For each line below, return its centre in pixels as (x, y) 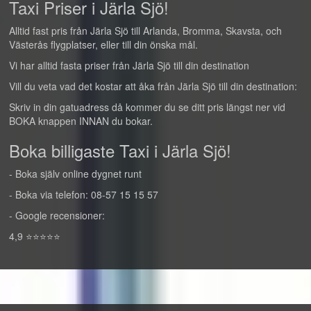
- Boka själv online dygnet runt (75, 174)
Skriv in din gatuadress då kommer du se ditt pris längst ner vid (147, 107)
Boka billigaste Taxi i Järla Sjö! (120, 150)
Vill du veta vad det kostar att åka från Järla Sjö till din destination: (153, 86)
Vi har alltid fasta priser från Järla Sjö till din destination (129, 65)
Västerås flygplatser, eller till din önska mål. (103, 44)
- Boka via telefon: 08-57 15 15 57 (84, 194)
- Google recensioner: (57, 215)
